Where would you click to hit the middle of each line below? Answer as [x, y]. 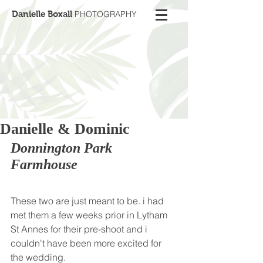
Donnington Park [63, 148]
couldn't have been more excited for [87, 243]
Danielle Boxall [42, 14]
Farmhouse [44, 164]
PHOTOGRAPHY [104, 14]
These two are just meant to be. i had [88, 201]
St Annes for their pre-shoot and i [80, 229]
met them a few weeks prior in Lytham [90, 215]
